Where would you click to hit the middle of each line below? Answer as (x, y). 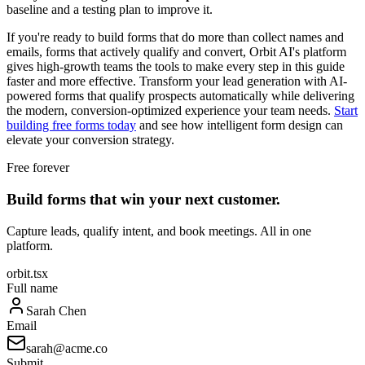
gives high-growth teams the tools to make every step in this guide (176, 67)
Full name (32, 288)
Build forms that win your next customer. (143, 200)
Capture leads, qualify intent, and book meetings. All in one (159, 231)
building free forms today (71, 125)
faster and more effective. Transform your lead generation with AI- (177, 81)
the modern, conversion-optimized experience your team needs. (170, 111)
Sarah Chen (56, 310)
